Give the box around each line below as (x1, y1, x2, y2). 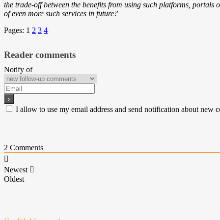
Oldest (4, 175, 24, 183)
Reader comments (4, 50, 76, 60)
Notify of (4, 65, 32, 74)
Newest (4, 165, 27, 174)
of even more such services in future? (4, 9, 118, 18)
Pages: (4, 26, 26, 34)
